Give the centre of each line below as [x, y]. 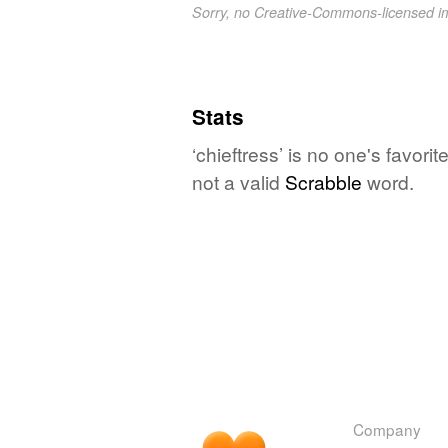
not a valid [238, 181]
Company [387, 428]
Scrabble [323, 181]
